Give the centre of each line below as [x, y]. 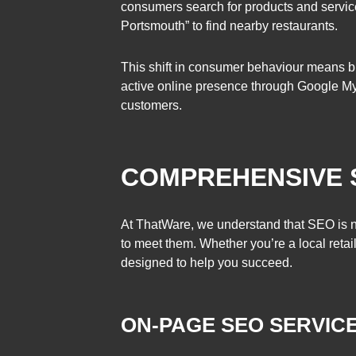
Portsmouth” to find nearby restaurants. [229, 26]
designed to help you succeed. [207, 262]
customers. [151, 105]
